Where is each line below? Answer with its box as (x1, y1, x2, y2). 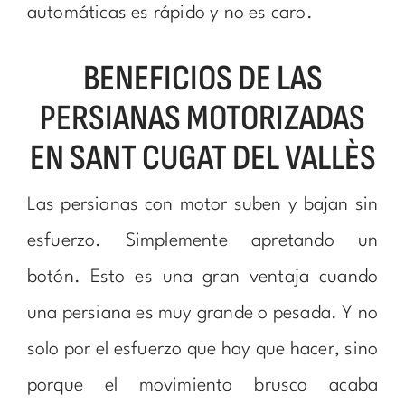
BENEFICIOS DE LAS (82, 56, 323, 100)
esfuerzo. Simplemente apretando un (26, 231, 379, 250)
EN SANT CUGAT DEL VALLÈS (29, 136, 376, 180)
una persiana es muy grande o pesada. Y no (26, 304, 379, 323)
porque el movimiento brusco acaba (26, 376, 379, 395)
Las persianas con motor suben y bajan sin (26, 195, 379, 214)
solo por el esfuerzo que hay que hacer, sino (26, 340, 379, 359)
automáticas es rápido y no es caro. (26, 4, 313, 23)
